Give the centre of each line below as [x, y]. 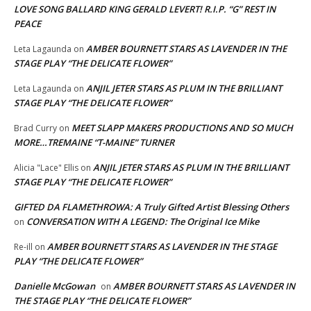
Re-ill [23, 246]
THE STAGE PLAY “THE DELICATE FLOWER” [102, 300]
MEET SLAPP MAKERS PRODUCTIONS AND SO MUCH [182, 127]
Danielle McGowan [54, 286]
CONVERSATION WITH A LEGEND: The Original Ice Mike [143, 221]
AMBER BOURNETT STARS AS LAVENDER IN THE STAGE [162, 246]
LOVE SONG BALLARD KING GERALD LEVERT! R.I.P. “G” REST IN [145, 9]
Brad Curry [35, 128]
